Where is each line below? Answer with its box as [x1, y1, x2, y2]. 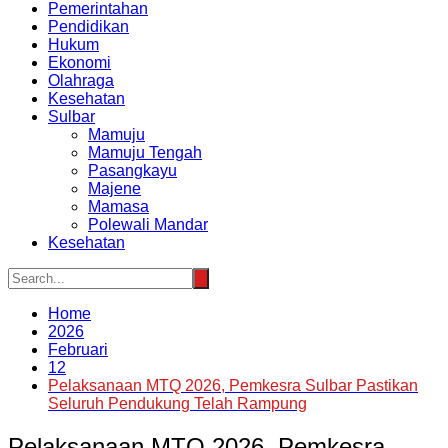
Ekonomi [48, 54, 111, 72]
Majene [88, 180, 141, 198]
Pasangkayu [88, 162, 177, 180]
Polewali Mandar [88, 216, 208, 234]
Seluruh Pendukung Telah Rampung [48, 395, 307, 413]
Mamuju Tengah [88, 144, 202, 162]
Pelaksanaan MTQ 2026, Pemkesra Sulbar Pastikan [48, 377, 418, 395]
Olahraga [48, 72, 114, 90]
